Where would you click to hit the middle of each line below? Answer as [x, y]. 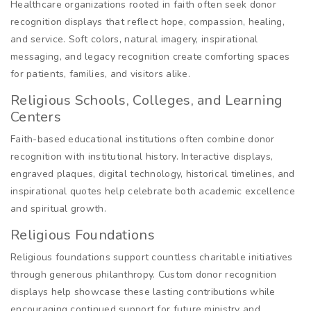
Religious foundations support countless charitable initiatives [152, 258]
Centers [36, 117]
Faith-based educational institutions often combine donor [143, 140]
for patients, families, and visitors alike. [101, 74]
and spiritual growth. [58, 209]
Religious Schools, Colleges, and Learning [147, 101]
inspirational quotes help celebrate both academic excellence [153, 192]
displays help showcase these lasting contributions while [143, 292]
